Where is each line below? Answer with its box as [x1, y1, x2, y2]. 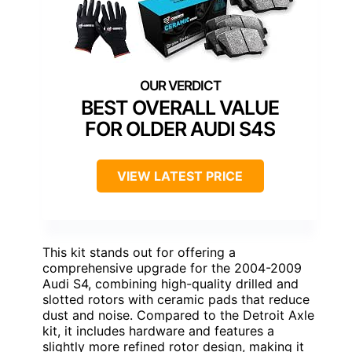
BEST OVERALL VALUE [81, 96, 279, 120]
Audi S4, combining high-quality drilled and [42, 276, 299, 292]
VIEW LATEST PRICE [117, 168, 243, 185]
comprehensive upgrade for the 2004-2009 [42, 260, 302, 277]
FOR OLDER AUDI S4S [85, 117, 275, 141]
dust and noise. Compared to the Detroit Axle [42, 307, 314, 324]
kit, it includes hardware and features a [42, 323, 274, 339]
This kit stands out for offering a [42, 244, 236, 261]
